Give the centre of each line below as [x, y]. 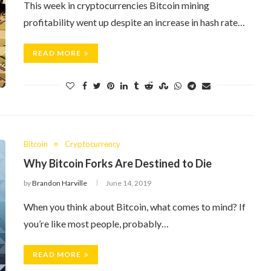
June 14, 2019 [129, 183]
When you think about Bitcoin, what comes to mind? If [135, 207]
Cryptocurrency [93, 144]
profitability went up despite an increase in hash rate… [134, 22]
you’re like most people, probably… [96, 224]
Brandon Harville [60, 183]
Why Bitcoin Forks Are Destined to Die [118, 163]
